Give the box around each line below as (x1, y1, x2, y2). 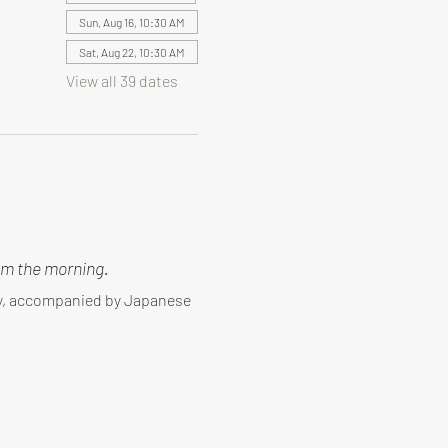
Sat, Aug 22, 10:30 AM (78, 45, 185, 59)
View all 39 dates (65, 71, 178, 90)
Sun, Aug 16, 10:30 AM (78, 15, 185, 29)
